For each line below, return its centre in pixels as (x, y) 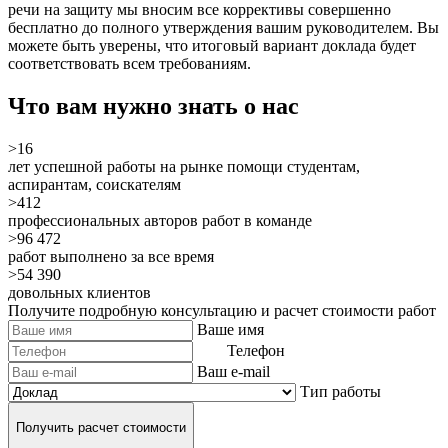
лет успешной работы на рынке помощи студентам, (184, 167)
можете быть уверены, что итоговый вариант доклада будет (212, 46)
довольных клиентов (79, 293)
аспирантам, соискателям (94, 185)
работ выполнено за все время (111, 257)
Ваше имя (230, 330)
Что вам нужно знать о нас (153, 106)
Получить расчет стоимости (101, 427)
